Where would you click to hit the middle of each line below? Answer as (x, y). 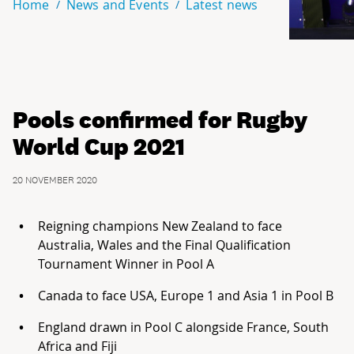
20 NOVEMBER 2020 (55, 180)
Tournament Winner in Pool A (126, 264)
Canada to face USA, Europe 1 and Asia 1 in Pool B (186, 295)
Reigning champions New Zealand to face (160, 226)
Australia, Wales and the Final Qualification (164, 245)
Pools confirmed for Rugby (160, 119)
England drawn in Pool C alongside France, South (183, 327)
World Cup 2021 (99, 146)
